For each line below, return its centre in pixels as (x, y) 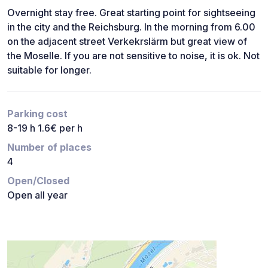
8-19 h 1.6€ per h (45, 128)
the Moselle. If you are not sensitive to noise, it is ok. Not (133, 55)
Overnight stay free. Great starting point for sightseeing (131, 12)
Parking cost (37, 113)
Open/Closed (38, 180)
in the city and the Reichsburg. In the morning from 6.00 (131, 27)
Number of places (49, 147)
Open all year (37, 195)
